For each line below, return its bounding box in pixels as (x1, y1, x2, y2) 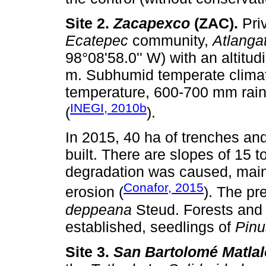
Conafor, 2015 (123, 180, 204, 195)
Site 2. (65, 14, 113, 31)
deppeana (65, 201, 132, 218)
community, (128, 31, 213, 49)
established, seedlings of (65, 218, 235, 235)
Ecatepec (65, 31, 128, 49)
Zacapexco (113, 14, 190, 31)
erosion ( (65, 183, 123, 201)
